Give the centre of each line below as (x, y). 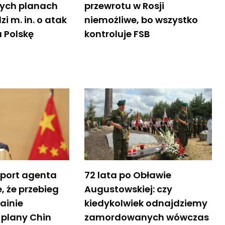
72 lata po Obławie (128, 175)
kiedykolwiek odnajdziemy (146, 203)
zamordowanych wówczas (146, 217)
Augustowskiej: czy (128, 189)
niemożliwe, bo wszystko (141, 20)
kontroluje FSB (117, 34)
